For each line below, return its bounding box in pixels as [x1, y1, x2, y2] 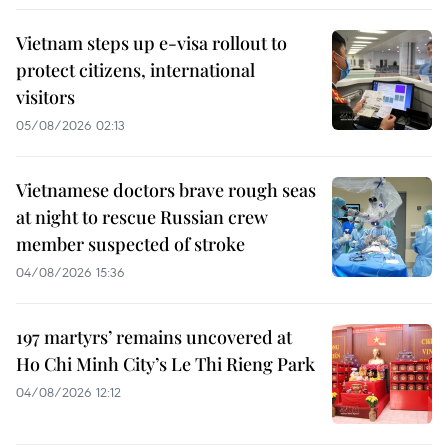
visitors [16, 85, 75, 109]
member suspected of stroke [16, 232, 245, 256]
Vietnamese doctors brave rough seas [16, 178, 316, 202]
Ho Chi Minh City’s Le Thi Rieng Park [16, 352, 315, 376]
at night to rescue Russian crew [16, 205, 268, 229]
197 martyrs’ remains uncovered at [16, 325, 292, 349]
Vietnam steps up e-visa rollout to [16, 31, 287, 55]
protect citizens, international [16, 58, 255, 82]
